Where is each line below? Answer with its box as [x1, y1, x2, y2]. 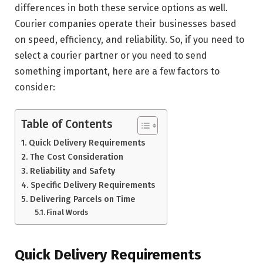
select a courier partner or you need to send [15, 49, 207, 61]
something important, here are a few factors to [15, 65, 220, 77]
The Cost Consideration [29, 151, 123, 163]
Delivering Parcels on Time [29, 194, 136, 205]
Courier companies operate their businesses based [15, 18, 237, 29]
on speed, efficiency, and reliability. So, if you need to [15, 33, 244, 45]
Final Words [46, 208, 89, 217]
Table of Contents [21, 117, 113, 131]
